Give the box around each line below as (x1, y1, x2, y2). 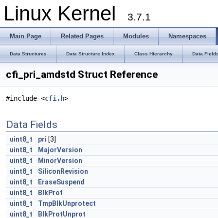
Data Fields (6, 119, 57, 130)
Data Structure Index (66, 51, 115, 56)
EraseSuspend (38, 178, 85, 186)
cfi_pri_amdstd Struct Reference (6, 69, 158, 80)
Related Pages (61, 33, 104, 40)
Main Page (10, 33, 41, 40)
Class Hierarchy (134, 51, 173, 56)
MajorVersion (38, 146, 82, 154)
